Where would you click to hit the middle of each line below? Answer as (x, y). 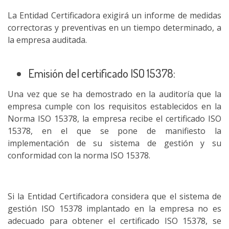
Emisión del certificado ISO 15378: (102, 73)
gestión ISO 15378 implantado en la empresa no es (114, 209)
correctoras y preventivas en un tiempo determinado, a (114, 28)
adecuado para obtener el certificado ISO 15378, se (114, 221)
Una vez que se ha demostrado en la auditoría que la (114, 94)
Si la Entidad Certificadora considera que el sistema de (114, 196)
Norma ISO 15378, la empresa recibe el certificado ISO (114, 119)
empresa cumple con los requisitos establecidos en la (114, 106)
